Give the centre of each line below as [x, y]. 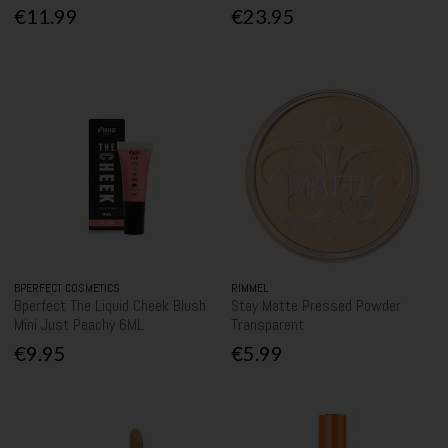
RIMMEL [250, 288]
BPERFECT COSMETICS [67, 288]
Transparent [268, 325]
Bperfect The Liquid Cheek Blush [110, 306]
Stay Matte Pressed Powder [316, 306]
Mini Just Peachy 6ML [79, 325]
